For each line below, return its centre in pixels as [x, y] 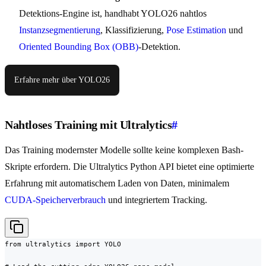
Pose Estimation [196, 30]
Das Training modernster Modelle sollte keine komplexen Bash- [124, 150]
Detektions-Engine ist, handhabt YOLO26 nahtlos [113, 14]
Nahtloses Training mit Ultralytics [88, 125]
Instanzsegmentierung [60, 30]
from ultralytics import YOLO [63, 244]
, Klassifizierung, [133, 30]
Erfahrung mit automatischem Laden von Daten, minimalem [117, 183]
